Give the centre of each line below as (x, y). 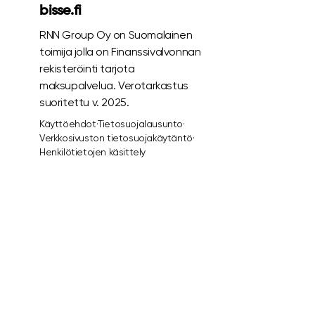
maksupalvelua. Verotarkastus (114, 85)
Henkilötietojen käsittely (92, 152)
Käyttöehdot (68, 124)
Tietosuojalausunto (141, 124)
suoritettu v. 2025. (84, 102)
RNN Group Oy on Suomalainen (116, 35)
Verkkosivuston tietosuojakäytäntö (116, 138)
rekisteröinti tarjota (87, 69)
